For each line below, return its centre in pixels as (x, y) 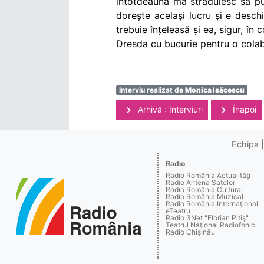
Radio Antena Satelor (201, 183)
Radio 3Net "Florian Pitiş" (207, 218)
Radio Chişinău (191, 232)
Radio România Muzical (205, 197)
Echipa (245, 144)
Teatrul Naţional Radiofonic (211, 225)
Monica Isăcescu (214, 90)
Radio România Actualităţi (208, 176)
